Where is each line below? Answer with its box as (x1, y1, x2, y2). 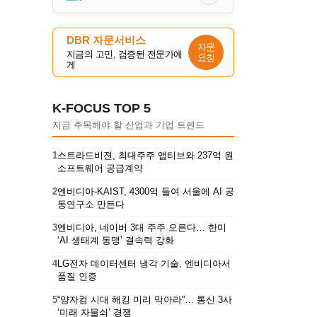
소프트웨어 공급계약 (57, 162, 143, 173)
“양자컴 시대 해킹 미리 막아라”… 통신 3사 (57, 294, 232, 305)
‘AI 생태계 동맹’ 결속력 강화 (57, 234, 174, 246)
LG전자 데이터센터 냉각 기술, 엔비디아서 (57, 258, 231, 269)
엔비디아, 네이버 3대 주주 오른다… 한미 (57, 221, 226, 233)
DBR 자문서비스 (67, 33, 146, 46)
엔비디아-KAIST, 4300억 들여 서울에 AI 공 (57, 185, 234, 197)
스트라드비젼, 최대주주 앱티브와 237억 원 (57, 149, 234, 161)
